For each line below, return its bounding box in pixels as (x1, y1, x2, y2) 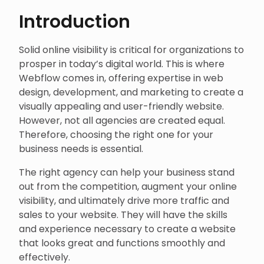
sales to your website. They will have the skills (19, 208, 227, 222)
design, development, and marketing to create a (19, 85, 243, 99)
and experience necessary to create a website (19, 222, 236, 236)
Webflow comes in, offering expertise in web (19, 71, 223, 85)
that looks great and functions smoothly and (19, 236, 225, 250)
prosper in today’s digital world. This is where (19, 57, 225, 71)
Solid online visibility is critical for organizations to (19, 43, 244, 57)
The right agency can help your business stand (19, 166, 235, 179)
